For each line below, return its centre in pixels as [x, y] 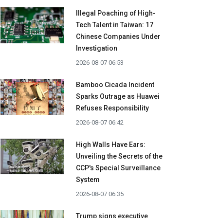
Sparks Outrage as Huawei [118, 97]
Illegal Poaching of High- [116, 13]
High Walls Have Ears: [111, 145]
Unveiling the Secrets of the [119, 156]
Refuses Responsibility [112, 108]
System [88, 180]
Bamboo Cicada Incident [115, 85]
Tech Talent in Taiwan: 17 [115, 25]
